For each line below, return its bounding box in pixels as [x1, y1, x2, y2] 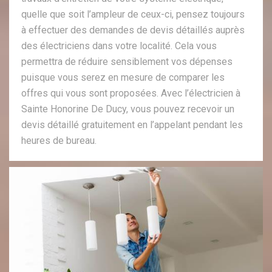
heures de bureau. [21, 135, 97, 147]
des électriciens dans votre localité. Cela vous [21, 40, 217, 52]
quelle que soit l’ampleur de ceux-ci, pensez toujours [21, 8, 245, 21]
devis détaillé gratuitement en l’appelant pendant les [21, 119, 243, 131]
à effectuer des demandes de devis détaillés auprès [21, 24, 245, 36]
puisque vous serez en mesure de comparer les [21, 72, 225, 84]
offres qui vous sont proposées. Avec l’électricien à [21, 87, 240, 100]
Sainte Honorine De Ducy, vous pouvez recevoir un [21, 103, 234, 115]
